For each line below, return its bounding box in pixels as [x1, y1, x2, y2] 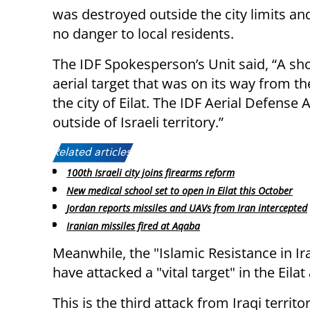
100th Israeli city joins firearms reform [66, 165, 235, 179]
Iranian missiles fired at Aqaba [66, 219, 200, 233]
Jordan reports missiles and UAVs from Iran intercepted [66, 201, 307, 215]
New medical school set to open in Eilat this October [66, 183, 293, 197]
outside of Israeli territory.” [53, 112, 224, 131]
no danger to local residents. [53, 24, 234, 43]
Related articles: [53, 147, 134, 158]
